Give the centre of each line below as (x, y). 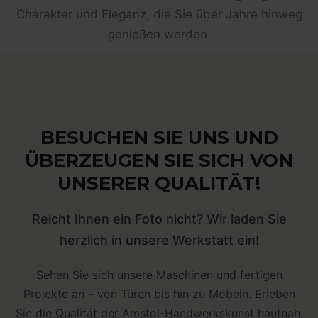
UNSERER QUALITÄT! (159, 183)
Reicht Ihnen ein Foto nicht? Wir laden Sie (159, 219)
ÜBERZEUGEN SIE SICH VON (159, 160)
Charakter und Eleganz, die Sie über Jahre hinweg (159, 14)
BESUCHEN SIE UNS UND (159, 138)
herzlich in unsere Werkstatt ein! (159, 240)
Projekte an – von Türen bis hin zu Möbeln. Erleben (159, 294)
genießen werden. (159, 34)
